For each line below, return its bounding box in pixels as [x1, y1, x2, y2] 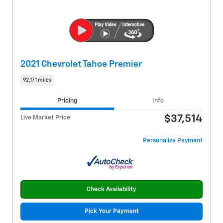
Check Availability [87, 186, 136, 193]
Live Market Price [20, 114, 70, 121]
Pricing [57, 97, 77, 104]
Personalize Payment [143, 137, 203, 144]
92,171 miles [23, 77, 52, 83]
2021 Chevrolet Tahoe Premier [20, 59, 142, 69]
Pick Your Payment [84, 208, 139, 215]
